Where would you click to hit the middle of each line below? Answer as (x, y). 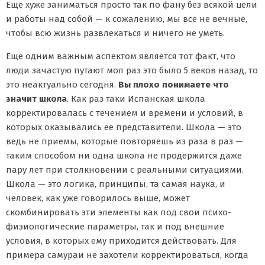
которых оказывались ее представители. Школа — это (124, 127)
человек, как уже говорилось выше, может (98, 198)
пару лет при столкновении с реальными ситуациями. (125, 169)
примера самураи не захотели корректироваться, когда (127, 255)
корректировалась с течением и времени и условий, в (125, 113)
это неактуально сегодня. (62, 84)
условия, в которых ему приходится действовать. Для (121, 240)
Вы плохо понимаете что (174, 84)
